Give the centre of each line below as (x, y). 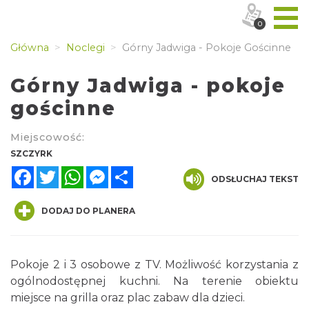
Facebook (61, 171)
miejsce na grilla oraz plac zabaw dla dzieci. (128, 298)
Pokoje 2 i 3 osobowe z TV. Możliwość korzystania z (154, 265)
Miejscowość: (48, 137)
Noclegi (84, 48)
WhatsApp (113, 171)
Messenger (139, 171)
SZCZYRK (31, 153)
